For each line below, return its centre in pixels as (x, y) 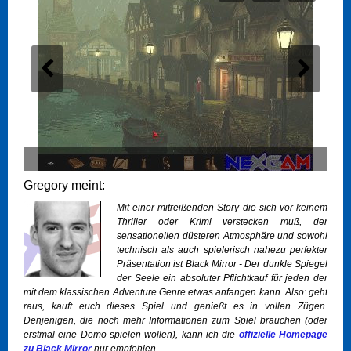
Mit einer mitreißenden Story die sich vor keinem (222, 208)
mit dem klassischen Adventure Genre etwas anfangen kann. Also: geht (175, 293)
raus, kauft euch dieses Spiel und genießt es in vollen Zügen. (175, 307)
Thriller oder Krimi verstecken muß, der (222, 222)
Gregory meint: (64, 186)
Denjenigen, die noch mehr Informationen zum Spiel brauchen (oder (175, 321)
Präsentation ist (151, 264)
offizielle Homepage (283, 335)
